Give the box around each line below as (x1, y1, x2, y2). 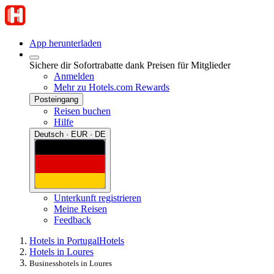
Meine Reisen (54, 203, 107, 214)
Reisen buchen (54, 106, 111, 116)
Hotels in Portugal (29, 235, 99, 246)
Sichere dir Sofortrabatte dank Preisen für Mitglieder (29, 60, 231, 70)
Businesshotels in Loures (29, 258, 112, 268)
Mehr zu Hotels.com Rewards (54, 82, 169, 92)
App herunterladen (29, 38, 102, 48)
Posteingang (34, 95, 78, 104)
